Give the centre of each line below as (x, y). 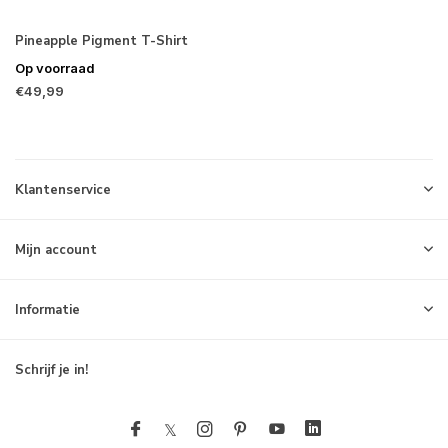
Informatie (47, 310)
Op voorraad (55, 67)
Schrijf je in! (51, 370)
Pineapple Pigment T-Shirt (101, 40)
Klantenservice (63, 190)
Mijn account (56, 250)
